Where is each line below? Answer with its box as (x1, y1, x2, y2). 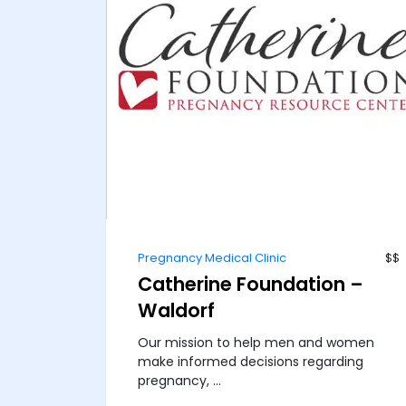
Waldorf (138, 297, 215, 324)
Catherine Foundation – (138, 271, 363, 298)
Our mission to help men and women (138, 333, 374, 353)
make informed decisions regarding (138, 353, 363, 372)
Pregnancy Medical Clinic (138, 249, 286, 267)
